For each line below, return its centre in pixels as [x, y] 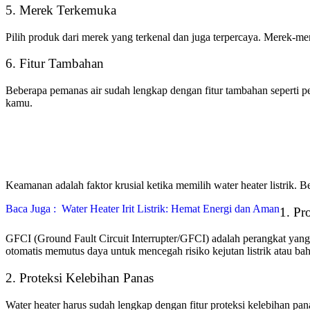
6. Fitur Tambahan [55, 64]
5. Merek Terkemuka [61, 10]
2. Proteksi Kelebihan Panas [80, 278]
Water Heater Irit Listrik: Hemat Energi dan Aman [171, 208]
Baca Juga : [31, 208]
